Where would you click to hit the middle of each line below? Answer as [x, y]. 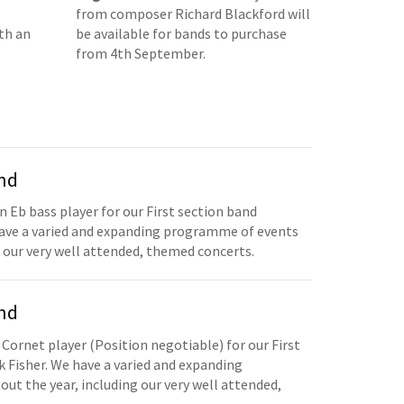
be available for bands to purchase [181, 33]
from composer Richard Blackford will [193, 13]
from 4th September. [140, 53]
